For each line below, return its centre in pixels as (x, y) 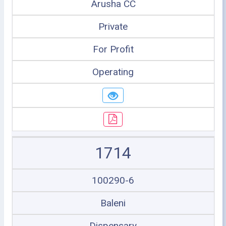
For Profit (113, 49)
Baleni (113, 203)
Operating (113, 72)
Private (113, 26)
